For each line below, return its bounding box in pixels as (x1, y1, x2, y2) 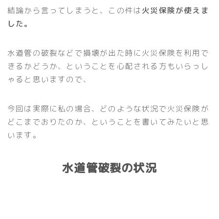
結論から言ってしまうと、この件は (7, 4, 142, 16)
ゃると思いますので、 (7, 73, 91, 85)
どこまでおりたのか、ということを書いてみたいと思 (7, 116, 209, 127)
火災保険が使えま (142, 4, 209, 16)
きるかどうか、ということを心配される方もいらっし (7, 60, 209, 71)
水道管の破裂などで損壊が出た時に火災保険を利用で (7, 47, 209, 58)
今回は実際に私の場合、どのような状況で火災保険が (7, 103, 209, 114)
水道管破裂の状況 (62, 159, 157, 175)
